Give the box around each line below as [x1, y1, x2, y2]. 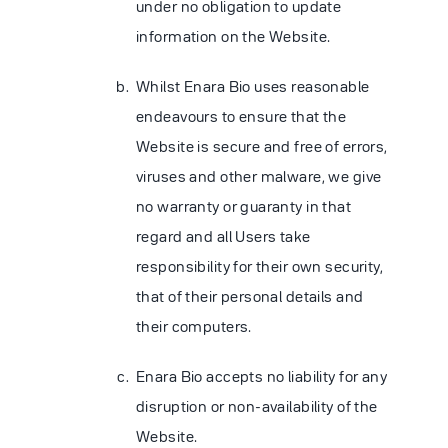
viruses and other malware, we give [136, 167, 382, 185]
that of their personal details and [136, 287, 364, 305]
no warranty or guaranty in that [136, 197, 352, 215]
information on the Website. [136, 27, 331, 45]
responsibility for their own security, [136, 257, 384, 275]
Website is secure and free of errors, [136, 137, 388, 155]
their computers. [136, 317, 252, 335]
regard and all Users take [136, 227, 311, 245]
